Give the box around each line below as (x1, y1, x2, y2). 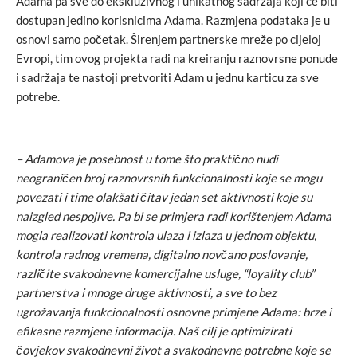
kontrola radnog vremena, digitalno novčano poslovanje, (16, 246, 308, 261)
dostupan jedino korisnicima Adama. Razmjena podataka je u (16, 12, 330, 27)
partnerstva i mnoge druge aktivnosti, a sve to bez (16, 284, 277, 300)
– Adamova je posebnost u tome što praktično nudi (16, 151, 278, 166)
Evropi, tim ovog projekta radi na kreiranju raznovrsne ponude (16, 50, 338, 65)
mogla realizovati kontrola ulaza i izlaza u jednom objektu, (16, 227, 316, 242)
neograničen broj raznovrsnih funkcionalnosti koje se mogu (16, 170, 322, 185)
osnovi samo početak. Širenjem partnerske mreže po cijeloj (16, 31, 321, 46)
